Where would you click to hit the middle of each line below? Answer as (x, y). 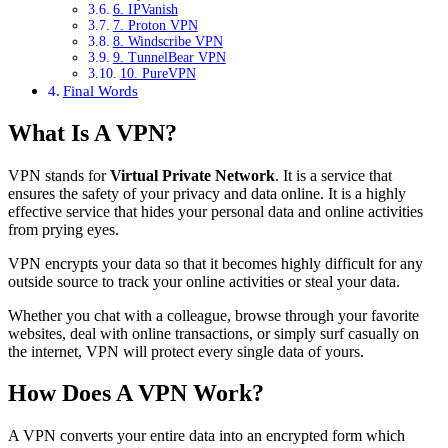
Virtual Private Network (192, 175)
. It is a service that (333, 175)
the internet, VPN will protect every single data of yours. (186, 351)
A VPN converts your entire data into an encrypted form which (206, 436)
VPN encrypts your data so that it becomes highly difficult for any (215, 263)
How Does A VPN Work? (136, 393)
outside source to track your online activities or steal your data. (204, 281)
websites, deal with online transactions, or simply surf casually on (213, 333)
